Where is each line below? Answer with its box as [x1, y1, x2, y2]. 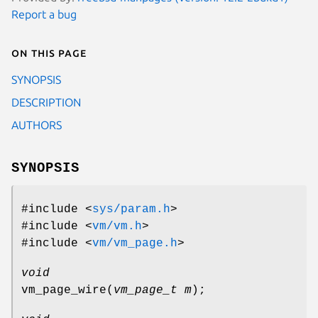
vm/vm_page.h [92, 236, 177, 250]
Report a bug [11, 7, 77, 21]
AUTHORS [11, 118, 62, 131]
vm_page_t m [114, 283, 192, 297]
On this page [11, 45, 87, 59]
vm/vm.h [92, 219, 142, 233]
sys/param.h [92, 202, 170, 216]
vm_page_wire [21, 283, 106, 297]
